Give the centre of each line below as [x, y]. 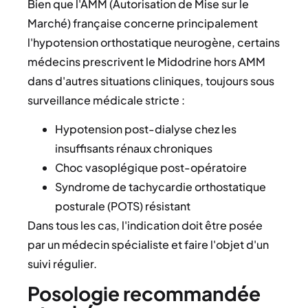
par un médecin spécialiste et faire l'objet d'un [148, 245]
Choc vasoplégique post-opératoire [151, 168]
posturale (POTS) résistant [123, 206]
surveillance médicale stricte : [106, 100]
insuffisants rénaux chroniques [134, 148]
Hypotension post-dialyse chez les [146, 129]
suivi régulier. [62, 264]
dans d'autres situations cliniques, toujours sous [151, 80]
